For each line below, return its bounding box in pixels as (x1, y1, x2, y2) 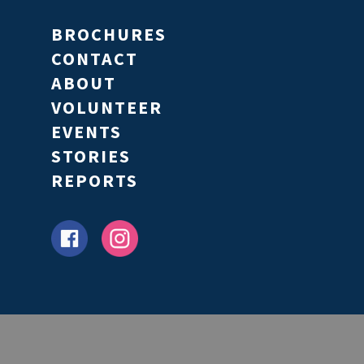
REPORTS (50, 168, 138, 192)
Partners (62, 315, 225, 345)
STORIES (50, 144, 131, 167)
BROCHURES (50, 22, 167, 45)
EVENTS (50, 119, 122, 143)
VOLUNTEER (50, 95, 162, 119)
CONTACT (50, 46, 138, 70)
